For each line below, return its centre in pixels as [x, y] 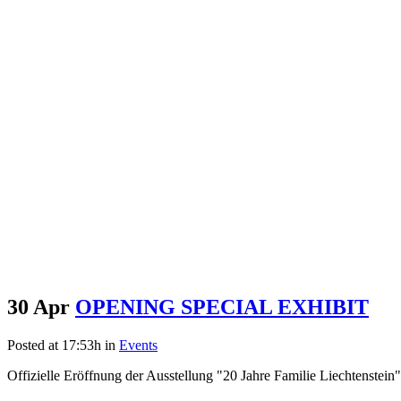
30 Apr [38, 307]
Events [138, 345]
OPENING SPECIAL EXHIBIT [222, 307]
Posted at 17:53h [54, 345]
